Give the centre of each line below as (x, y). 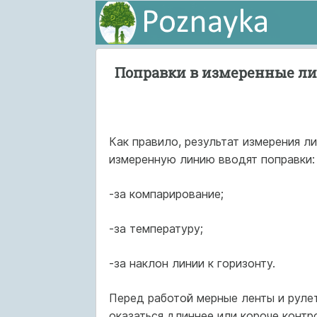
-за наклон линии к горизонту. (192, 263)
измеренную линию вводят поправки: (212, 159)
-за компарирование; (166, 194)
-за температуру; (156, 229)
